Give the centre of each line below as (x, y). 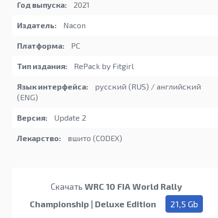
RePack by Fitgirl (103, 66)
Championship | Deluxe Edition (93, 204)
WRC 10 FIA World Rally (133, 187)
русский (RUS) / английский (147, 87)
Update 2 (69, 118)
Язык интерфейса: (53, 87)
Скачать (68, 187)
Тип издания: (42, 66)
